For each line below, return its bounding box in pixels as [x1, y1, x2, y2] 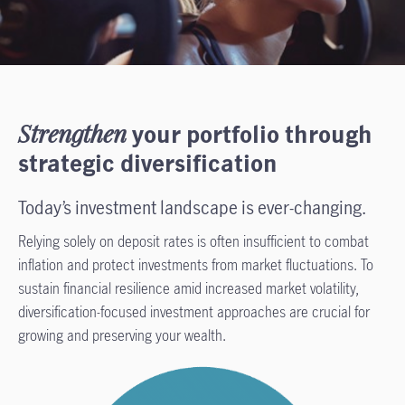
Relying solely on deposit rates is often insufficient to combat [18, 231, 369, 251]
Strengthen [18, 118, 127, 149]
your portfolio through [127, 118, 372, 149]
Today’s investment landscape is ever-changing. [18, 195, 370, 220]
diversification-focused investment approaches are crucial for [18, 302, 370, 322]
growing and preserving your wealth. [18, 325, 233, 345]
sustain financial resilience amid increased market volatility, [18, 278, 359, 298]
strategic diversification [18, 147, 278, 178]
